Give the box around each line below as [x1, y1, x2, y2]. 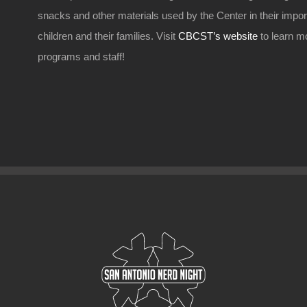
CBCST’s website [178, 30, 258, 42]
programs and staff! [38, 51, 125, 62]
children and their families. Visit [38, 30, 179, 42]
